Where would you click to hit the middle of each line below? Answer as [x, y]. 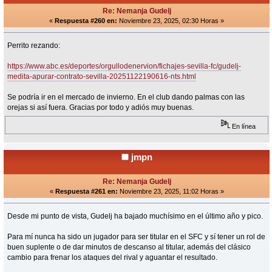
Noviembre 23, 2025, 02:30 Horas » [171, 20]
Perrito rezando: [34, 45]
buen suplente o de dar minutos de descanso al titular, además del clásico [129, 247]
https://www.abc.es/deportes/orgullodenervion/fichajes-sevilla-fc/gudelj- [124, 66]
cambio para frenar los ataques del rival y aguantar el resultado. [113, 257]
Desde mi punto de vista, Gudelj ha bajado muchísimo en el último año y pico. [135, 216]
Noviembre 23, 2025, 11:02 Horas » [171, 191]
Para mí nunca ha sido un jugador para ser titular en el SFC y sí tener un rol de [137, 236]
